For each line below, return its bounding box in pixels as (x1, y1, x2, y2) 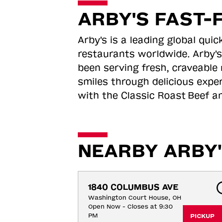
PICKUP (190, 213, 215, 220)
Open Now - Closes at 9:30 (88, 203, 173, 210)
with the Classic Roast (77, 90, 186, 101)
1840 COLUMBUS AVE (88, 182, 178, 192)
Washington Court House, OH (88, 194, 181, 201)
